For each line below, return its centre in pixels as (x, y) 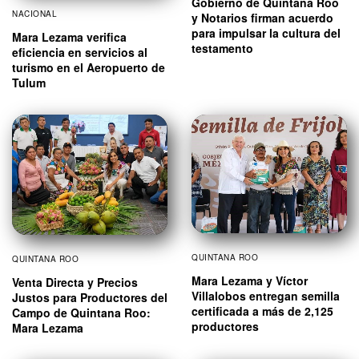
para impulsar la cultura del (266, 33)
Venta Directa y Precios (75, 282)
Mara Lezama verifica (69, 37)
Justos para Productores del (90, 297)
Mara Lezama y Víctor (250, 281)
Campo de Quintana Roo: (81, 312)
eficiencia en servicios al (80, 52)
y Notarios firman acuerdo (262, 18)
